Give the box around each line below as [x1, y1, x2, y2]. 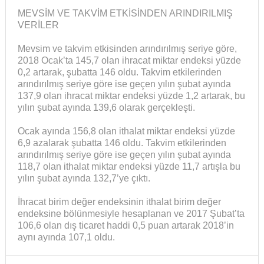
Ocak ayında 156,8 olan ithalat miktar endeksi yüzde [17, 126, 235, 136]
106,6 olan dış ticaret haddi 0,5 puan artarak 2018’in [17, 220, 234, 230]
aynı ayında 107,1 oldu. [17, 232, 115, 242]
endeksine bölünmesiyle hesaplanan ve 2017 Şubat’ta [17, 209, 245, 219]
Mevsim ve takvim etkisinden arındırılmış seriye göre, [17, 44, 237, 54]
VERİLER [17, 20, 59, 30]
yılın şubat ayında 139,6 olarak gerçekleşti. [17, 103, 195, 113]
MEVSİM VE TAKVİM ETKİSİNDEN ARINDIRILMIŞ [17, 8, 233, 18]
